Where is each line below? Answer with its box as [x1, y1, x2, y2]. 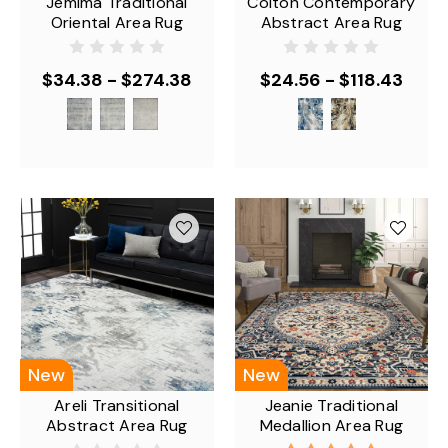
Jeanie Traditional [264, 395, 398, 416]
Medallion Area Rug [259, 415, 403, 436]
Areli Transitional [54, 395, 180, 416]
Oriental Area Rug [50, 11, 183, 33]
